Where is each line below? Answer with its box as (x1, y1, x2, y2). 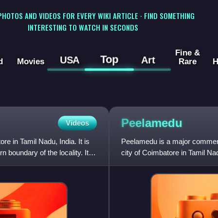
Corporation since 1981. (121, 160, 197, 168)
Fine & (175, 48, 200, 58)
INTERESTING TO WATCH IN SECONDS (27, 21, 138, 33)
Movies (17, 56, 44, 67)
